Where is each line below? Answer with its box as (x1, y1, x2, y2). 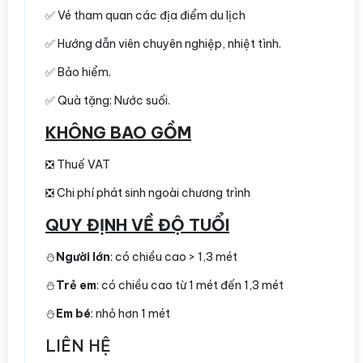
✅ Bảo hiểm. (45, 65, 111, 80)
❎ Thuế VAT (45, 157, 110, 173)
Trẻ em (56, 278, 96, 293)
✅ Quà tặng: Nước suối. (45, 93, 170, 109)
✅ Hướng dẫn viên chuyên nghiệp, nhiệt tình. (45, 36, 281, 52)
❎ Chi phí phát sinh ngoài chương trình (45, 186, 250, 201)
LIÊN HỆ (45, 335, 115, 357)
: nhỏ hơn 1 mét (91, 306, 170, 322)
